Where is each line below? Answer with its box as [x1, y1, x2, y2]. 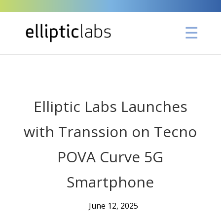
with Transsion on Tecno [24, 121, 197, 142]
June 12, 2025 [88, 200, 138, 211]
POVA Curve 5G [57, 147, 164, 167]
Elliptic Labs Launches [33, 96, 187, 116]
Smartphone [67, 172, 154, 192]
